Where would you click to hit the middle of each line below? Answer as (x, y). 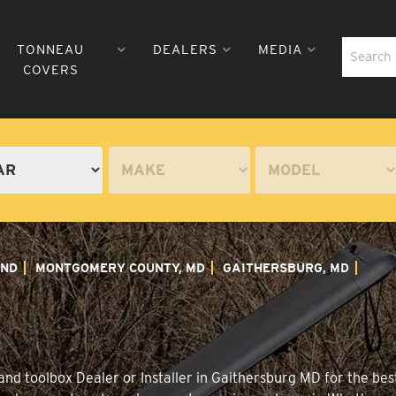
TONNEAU (51, 49)
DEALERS (185, 49)
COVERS (50, 69)
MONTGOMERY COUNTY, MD (120, 267)
